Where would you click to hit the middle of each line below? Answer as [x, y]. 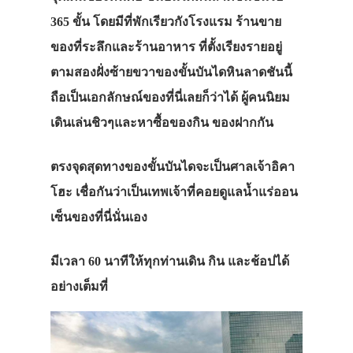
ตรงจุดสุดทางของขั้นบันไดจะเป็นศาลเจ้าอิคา [173, 166]
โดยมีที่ [111, 21]
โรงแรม [210, 21]
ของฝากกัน [243, 122]
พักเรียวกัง [160, 21]
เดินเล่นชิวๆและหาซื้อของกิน [130, 122]
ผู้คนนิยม [266, 97]
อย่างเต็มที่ [79, 286]
